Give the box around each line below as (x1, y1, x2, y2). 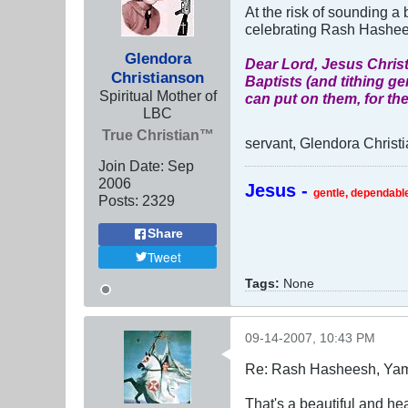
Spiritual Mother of (98, 87, 217, 104)
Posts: (98, 191, 138, 209)
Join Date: (98, 157, 164, 174)
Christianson (111, 67, 204, 87)
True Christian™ (101, 126, 214, 143)
